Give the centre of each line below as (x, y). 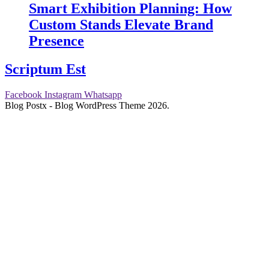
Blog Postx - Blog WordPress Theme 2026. (87, 105)
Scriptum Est (45, 69)
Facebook (23, 94)
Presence (56, 41)
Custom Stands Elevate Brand (121, 24)
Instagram (63, 94)
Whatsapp (103, 94)
